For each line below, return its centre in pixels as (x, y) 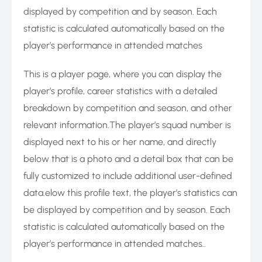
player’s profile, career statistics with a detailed (120, 91)
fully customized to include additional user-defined (128, 175)
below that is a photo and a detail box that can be (128, 158)
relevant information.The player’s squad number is (127, 125)
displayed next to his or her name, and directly (120, 142)
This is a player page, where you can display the (123, 74)
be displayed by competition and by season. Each (127, 209)
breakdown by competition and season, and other (128, 108)
